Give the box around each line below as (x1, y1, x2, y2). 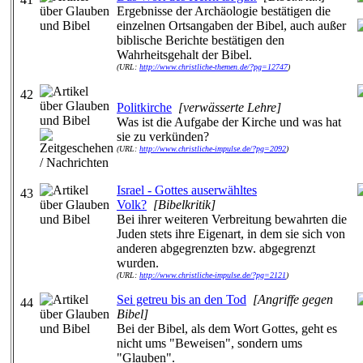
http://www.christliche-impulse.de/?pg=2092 (139, 144, 286, 153)
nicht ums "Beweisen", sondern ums (117, 336, 302, 350)
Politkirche (117, 100, 172, 114)
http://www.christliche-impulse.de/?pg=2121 (139, 271, 286, 280)
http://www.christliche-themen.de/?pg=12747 (139, 62, 288, 71)
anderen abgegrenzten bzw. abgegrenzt (117, 241, 315, 255)
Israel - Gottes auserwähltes (117, 183, 257, 197)
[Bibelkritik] (153, 198, 216, 211)
